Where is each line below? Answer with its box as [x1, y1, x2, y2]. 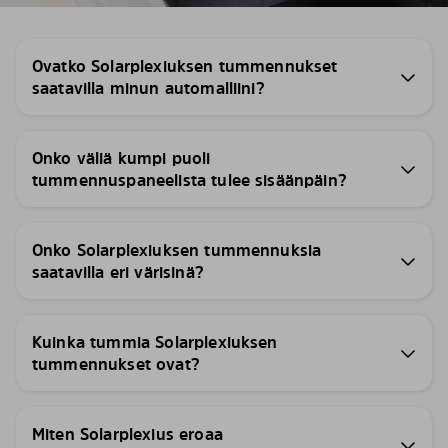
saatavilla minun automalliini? [32, 77, 265, 99]
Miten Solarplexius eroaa [32, 423, 223, 445]
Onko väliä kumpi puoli [32, 147, 211, 169]
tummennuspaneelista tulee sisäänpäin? [32, 169, 347, 191]
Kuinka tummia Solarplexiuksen [32, 331, 278, 353]
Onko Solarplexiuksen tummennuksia [32, 239, 322, 261]
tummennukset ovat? [32, 353, 200, 375]
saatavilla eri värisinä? [32, 261, 204, 283]
